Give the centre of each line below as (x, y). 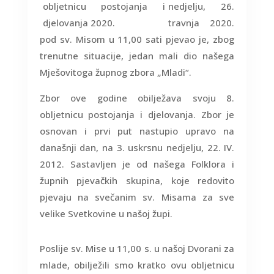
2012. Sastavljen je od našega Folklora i (137, 164)
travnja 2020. (201, 23)
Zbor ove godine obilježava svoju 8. (137, 98)
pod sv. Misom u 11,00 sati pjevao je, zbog (137, 39)
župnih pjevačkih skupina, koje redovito (137, 181)
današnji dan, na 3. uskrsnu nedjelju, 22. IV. (137, 148)
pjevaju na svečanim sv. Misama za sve (137, 197)
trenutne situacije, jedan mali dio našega (137, 56)
